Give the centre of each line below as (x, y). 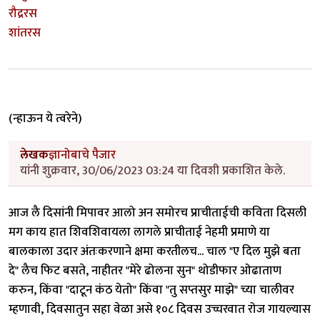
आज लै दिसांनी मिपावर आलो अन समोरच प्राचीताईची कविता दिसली (157, 213)
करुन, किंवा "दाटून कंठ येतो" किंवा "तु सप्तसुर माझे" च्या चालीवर (151, 290)
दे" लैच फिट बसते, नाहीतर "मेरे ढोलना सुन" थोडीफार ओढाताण (145, 271)
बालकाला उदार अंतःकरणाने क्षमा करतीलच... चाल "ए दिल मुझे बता (155, 252)
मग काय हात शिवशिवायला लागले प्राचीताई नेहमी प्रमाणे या (139, 232)
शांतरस (25, 33)
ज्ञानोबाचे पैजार (82, 155)
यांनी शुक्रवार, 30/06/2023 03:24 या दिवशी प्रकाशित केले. (152, 171)
